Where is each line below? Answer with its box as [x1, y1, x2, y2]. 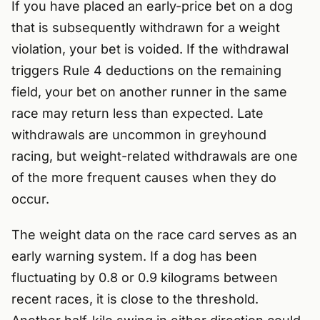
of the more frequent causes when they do [11, 170, 276, 186]
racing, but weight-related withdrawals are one [11, 149, 298, 164]
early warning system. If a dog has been [11, 249, 257, 264]
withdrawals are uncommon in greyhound [11, 127, 266, 143]
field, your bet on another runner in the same [11, 84, 287, 100]
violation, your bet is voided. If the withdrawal [11, 41, 289, 57]
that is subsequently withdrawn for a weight [11, 20, 280, 36]
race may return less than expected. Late [11, 106, 264, 121]
